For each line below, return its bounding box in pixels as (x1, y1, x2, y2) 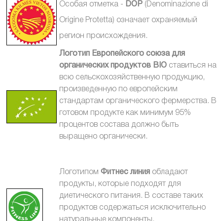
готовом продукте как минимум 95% (59, 110, 191, 117)
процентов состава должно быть (59, 121, 179, 129)
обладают (152, 169, 188, 176)
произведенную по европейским (59, 86, 178, 93)
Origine (59, 17, 85, 24)
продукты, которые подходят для (59, 181, 181, 188)
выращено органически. (59, 133, 149, 141)
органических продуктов (59, 62, 151, 70)
